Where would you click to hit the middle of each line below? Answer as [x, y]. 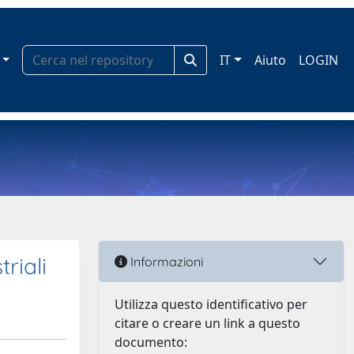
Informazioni [165, 261]
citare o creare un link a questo [207, 323]
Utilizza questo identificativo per [211, 304]
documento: [151, 342]
